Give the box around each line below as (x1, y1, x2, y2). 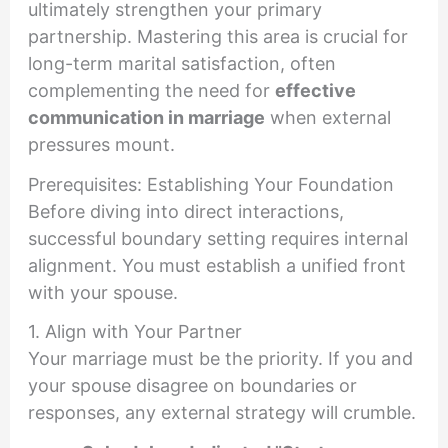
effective (274, 79, 356, 101)
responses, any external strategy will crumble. (27, 402, 416, 424)
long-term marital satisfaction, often (27, 52, 336, 74)
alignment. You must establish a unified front (27, 254, 406, 276)
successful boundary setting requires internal (27, 227, 408, 249)
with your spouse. (27, 281, 178, 303)
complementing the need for (27, 79, 275, 101)
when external (264, 106, 391, 128)
